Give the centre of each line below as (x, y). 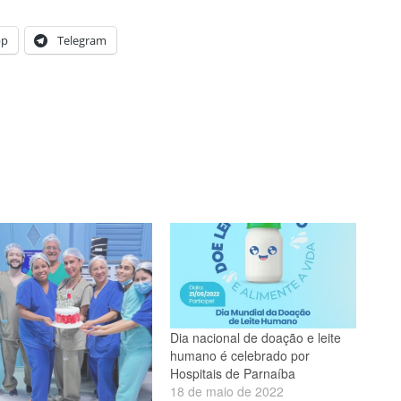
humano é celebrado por (240, 356)
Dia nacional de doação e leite (256, 338)
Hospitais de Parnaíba (233, 374)
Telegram (82, 40)
